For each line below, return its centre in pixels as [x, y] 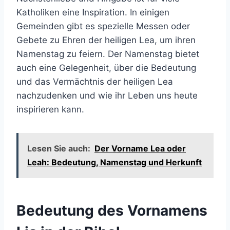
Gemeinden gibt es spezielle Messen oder [103, 26]
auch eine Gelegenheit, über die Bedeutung [106, 68]
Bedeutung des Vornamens [112, 210]
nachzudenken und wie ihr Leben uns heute [107, 95]
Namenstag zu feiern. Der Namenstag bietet [108, 54]
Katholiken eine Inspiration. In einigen [93, 12]
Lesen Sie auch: [59, 148]
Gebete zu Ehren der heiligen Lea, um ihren [106, 40]
